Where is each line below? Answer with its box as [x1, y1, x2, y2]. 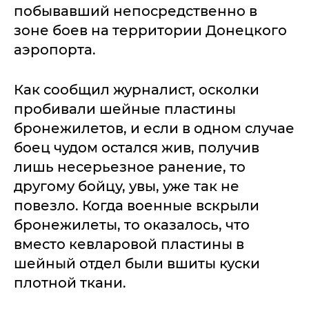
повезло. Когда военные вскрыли [14, 197, 259, 215]
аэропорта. [14, 41, 96, 59]
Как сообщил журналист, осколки [14, 81, 259, 99]
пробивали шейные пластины [14, 101, 236, 118]
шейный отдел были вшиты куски [14, 255, 260, 272]
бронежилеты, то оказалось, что [14, 217, 250, 234]
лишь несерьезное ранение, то [14, 159, 246, 176]
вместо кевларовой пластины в [14, 236, 244, 253]
